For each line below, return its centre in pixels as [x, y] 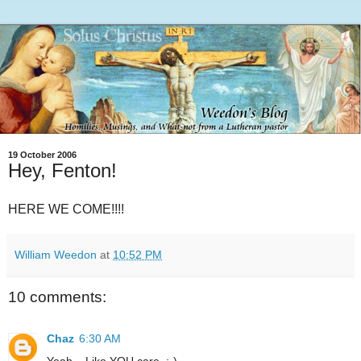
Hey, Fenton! [62, 170]
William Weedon [56, 254]
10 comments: [57, 297]
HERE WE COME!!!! [66, 209]
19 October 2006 [42, 155]
